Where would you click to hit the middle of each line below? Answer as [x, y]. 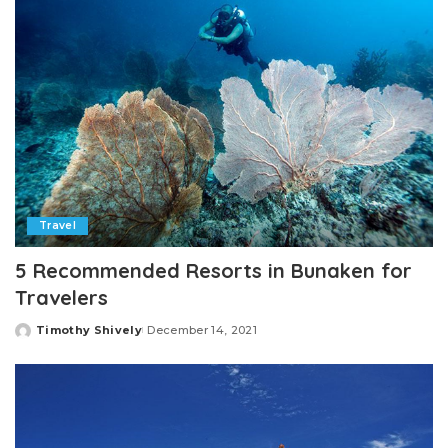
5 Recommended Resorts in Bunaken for [213, 270]
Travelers [61, 297]
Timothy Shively [89, 329]
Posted [38, 337]
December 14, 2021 [202, 329]
